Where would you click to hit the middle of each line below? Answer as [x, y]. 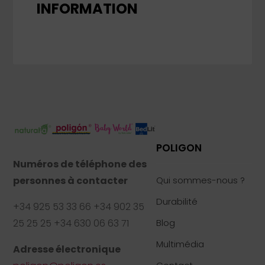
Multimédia [180, 244]
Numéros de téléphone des [80, 164]
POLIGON [179, 148]
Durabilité [177, 201]
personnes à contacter [71, 180]
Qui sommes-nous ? [201, 180]
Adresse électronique [67, 249]
